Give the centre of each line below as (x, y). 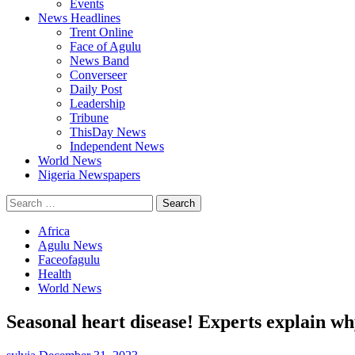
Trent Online (101, 32)
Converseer (98, 75)
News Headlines (79, 18)
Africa (54, 231)
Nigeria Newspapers (89, 175)
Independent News (117, 146)
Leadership (97, 103)
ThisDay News (108, 132)
